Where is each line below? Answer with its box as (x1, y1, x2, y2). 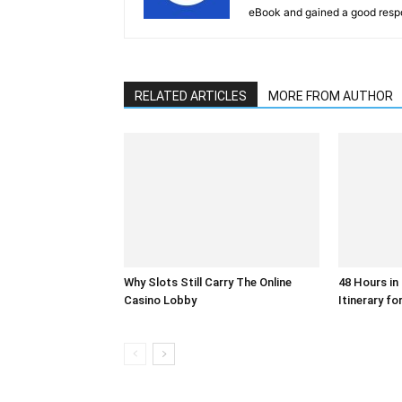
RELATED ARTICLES (135, 89, 247, 103)
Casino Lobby (124, 293, 197, 307)
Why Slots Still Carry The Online (124, 275, 292, 289)
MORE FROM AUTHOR (268, 89, 393, 103)
